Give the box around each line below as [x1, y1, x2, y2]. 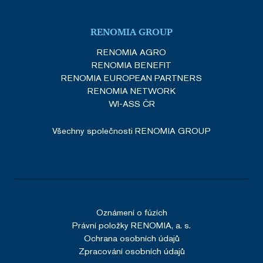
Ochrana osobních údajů [83, 232, 180, 244]
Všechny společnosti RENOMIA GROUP [52, 124, 211, 136]
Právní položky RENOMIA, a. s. [72, 219, 191, 231]
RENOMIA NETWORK [87, 85, 176, 96]
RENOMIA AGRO [97, 46, 166, 58]
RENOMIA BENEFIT [92, 59, 171, 70]
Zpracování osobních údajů [78, 245, 185, 257]
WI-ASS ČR [108, 97, 155, 109]
